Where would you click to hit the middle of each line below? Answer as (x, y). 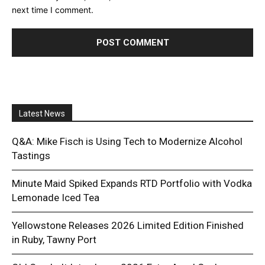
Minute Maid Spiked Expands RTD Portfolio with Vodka (132, 183)
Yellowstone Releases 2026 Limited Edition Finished (128, 225)
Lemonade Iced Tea (56, 197)
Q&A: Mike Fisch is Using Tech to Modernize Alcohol (127, 141)
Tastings (31, 155)
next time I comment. (53, 9)
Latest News (42, 113)
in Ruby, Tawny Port (54, 239)
